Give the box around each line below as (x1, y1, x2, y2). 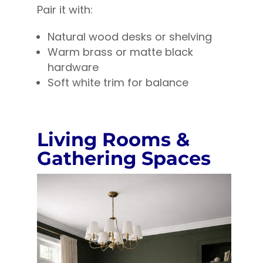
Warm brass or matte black (47, 45, 193, 60)
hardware (47, 60, 99, 75)
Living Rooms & (36, 128, 190, 151)
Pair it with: (36, 2, 93, 18)
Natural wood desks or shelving (47, 29, 212, 45)
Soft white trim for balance (47, 75, 188, 90)
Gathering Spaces (36, 147, 211, 170)
